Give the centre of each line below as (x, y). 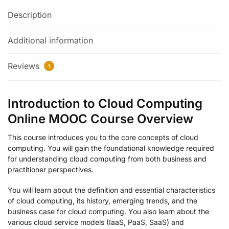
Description (30, 15)
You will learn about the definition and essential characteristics (111, 190)
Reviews (25, 66)
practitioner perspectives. (51, 169)
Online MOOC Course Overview (100, 119)
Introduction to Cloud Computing (105, 103)
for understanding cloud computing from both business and (107, 158)
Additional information (50, 40)
